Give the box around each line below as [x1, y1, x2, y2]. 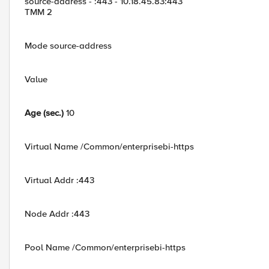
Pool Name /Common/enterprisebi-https [25, 242, 186, 253]
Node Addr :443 [25, 208, 89, 219]
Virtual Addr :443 [25, 175, 94, 186]
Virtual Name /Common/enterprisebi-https [25, 141, 194, 152]
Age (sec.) [25, 107, 64, 118]
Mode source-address [25, 40, 112, 51]
